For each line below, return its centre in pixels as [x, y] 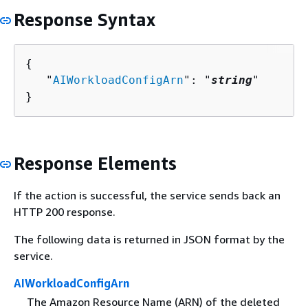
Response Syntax [85, 20]
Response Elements [95, 163]
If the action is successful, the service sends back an [147, 196]
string [232, 80]
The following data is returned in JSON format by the [149, 240]
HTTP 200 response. [65, 212]
